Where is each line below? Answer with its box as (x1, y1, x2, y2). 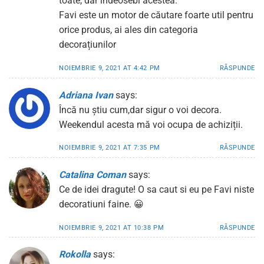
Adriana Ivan (59, 89, 113, 101)
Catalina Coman (59, 169, 126, 181)
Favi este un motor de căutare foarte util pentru (59, 9, 253, 21)
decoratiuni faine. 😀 (59, 199, 144, 210)
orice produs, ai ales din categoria (59, 24, 198, 36)
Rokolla (59, 249, 91, 260)
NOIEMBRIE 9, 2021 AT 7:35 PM (59, 144, 160, 152)
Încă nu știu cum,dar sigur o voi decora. (59, 104, 222, 115)
